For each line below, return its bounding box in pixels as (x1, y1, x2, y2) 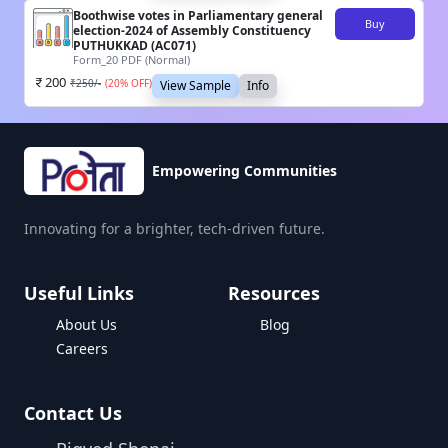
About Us (56, 315, 117, 335)
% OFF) (120, 76, 152, 91)
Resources (228, 281, 320, 306)
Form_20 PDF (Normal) (73, 52, 190, 68)
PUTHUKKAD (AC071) (73, 37, 196, 55)
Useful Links (24, 281, 134, 306)
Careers (56, 339, 108, 359)
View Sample (160, 77, 231, 95)
